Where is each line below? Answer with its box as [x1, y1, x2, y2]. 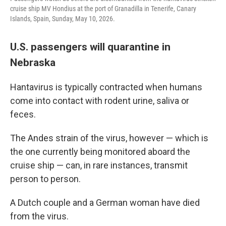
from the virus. [10, 211, 69, 222]
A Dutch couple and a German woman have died [10, 197, 200, 208]
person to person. [10, 174, 81, 185]
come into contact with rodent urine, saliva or [10, 95, 189, 106]
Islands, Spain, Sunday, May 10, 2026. [10, 15, 115, 23]
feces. [10, 109, 36, 120]
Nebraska [10, 56, 55, 69]
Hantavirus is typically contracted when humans [10, 82, 202, 93]
